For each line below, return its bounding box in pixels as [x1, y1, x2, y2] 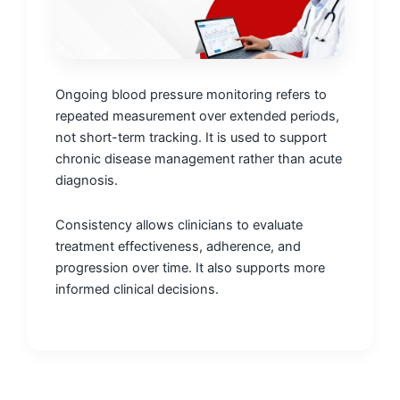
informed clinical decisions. [55, 280, 219, 297]
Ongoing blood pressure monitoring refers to [55, 87, 327, 104]
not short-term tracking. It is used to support [55, 129, 327, 146]
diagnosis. [55, 172, 118, 189]
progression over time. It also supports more [55, 259, 325, 276]
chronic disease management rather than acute [55, 151, 342, 168]
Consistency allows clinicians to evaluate [55, 216, 303, 233]
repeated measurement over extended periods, [55, 108, 339, 125]
